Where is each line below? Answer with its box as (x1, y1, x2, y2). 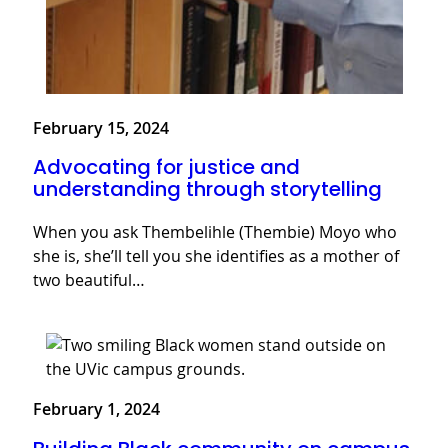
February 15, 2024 (33, 116, 169, 139)
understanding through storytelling (33, 175, 382, 204)
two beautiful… (33, 269, 145, 292)
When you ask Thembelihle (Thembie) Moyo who (33, 221, 397, 244)
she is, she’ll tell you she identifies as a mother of (33, 245, 399, 268)
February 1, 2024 (33, 398, 160, 421)
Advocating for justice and (33, 153, 300, 182)
